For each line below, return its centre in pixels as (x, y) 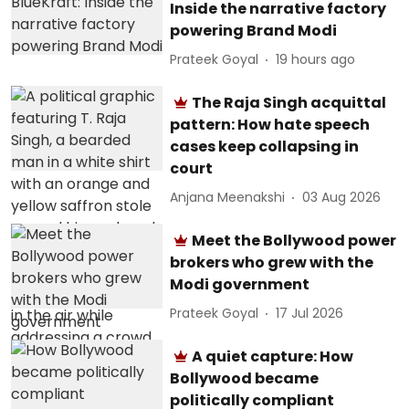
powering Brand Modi (254, 30)
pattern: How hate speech (270, 124)
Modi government (240, 284)
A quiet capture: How (273, 356)
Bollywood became (245, 378)
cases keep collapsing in (265, 146)
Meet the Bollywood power (294, 240)
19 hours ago (316, 60)
